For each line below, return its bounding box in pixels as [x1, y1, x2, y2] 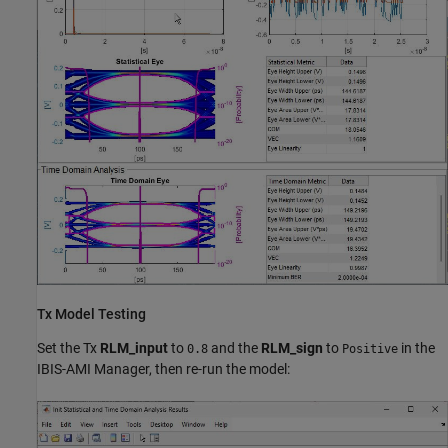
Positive [342, 342, 398, 357]
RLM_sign [261, 340, 323, 357]
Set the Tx [37, 340, 100, 357]
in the [398, 340, 435, 357]
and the [208, 340, 261, 357]
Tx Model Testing [37, 305, 146, 322]
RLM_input [100, 340, 168, 357]
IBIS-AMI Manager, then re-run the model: [37, 361, 290, 378]
